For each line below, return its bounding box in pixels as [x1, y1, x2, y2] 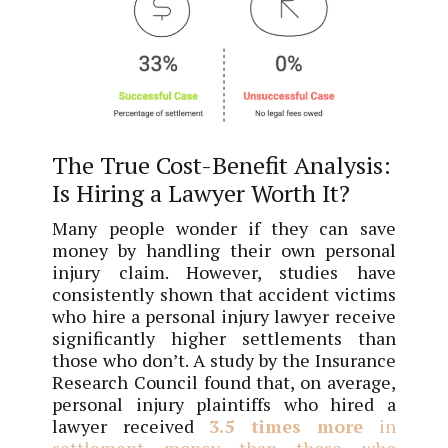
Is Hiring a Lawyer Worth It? [52, 176, 351, 209]
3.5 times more [209, 413, 364, 438]
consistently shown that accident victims [52, 281, 396, 306]
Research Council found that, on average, [52, 369, 396, 394]
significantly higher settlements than [52, 325, 396, 350]
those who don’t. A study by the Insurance [52, 347, 396, 372]
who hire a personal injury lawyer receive [52, 303, 396, 328]
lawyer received [52, 413, 210, 438]
